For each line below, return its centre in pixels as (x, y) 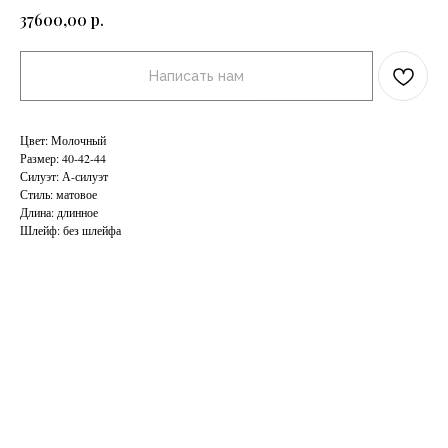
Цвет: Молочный (63, 139)
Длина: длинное (59, 211)
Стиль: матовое (58, 193)
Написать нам (196, 75)
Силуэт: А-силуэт (64, 175)
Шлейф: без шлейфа (70, 229)
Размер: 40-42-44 (63, 157)
